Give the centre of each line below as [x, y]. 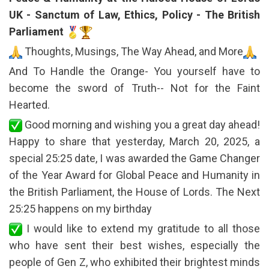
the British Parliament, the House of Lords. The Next [134, 192]
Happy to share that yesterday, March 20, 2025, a [134, 141]
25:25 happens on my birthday [80, 208]
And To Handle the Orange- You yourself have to [134, 71]
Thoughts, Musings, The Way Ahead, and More [133, 51]
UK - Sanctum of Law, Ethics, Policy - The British [134, 14]
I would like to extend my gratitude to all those [141, 228]
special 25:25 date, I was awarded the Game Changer [134, 158]
